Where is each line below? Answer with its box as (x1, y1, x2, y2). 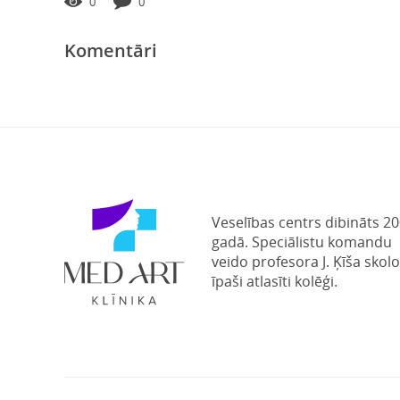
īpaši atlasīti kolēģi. (212, 271, 337, 291)
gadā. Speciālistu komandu (212, 232, 392, 252)
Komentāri (64, 38, 157, 62)
